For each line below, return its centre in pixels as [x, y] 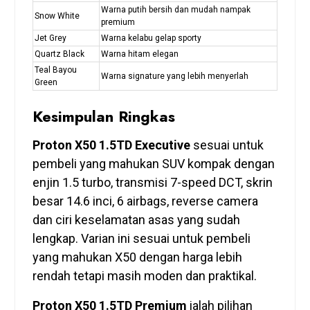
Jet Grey [50, 38]
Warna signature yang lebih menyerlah [174, 76]
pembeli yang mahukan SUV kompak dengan [153, 163]
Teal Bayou [55, 70]
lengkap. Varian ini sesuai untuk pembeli [141, 238]
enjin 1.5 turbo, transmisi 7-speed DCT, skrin [152, 182]
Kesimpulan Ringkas [103, 116]
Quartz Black [59, 54]
